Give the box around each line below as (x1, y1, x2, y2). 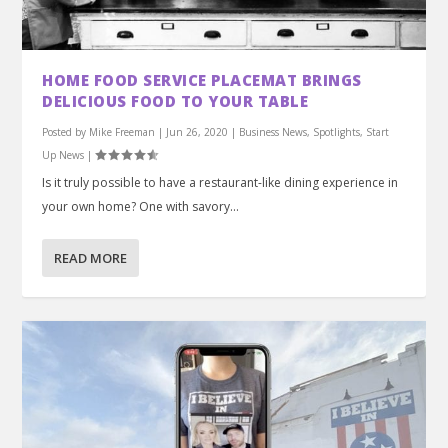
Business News (239, 124, 308, 139)
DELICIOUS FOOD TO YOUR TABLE (42, 90, 309, 111)
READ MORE (54, 248, 128, 267)
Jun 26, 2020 (166, 124, 229, 139)
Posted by (42, 124, 90, 139)
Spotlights (313, 124, 361, 139)
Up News (42, 147, 85, 162)
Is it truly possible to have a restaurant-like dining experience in (42, 173, 399, 191)
